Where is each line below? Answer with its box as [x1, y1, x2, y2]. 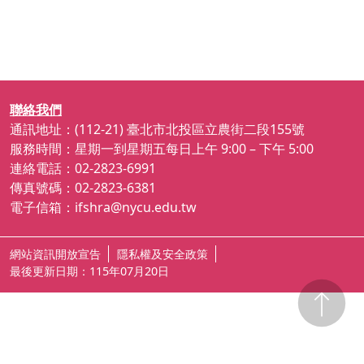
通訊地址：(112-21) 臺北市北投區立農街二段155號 [10, 120, 305, 138]
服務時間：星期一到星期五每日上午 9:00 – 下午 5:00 [10, 140, 314, 158]
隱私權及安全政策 [117, 246, 208, 262]
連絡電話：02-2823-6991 [10, 159, 166, 177]
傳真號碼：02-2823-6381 [10, 179, 156, 197]
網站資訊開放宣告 [10, 246, 101, 262]
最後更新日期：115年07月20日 [10, 263, 169, 279]
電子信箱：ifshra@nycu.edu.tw [10, 198, 197, 216]
